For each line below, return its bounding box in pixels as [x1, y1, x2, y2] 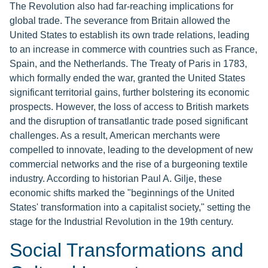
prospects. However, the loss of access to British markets [10, 102, 249, 112]
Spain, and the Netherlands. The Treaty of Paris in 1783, [10, 59, 247, 69]
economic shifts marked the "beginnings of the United [10, 188, 234, 199]
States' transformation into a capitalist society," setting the [10, 202, 251, 213]
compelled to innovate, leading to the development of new [10, 145, 253, 156]
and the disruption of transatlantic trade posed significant [10, 116, 248, 127]
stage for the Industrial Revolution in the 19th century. [10, 217, 233, 227]
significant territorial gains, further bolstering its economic [10, 87, 249, 98]
